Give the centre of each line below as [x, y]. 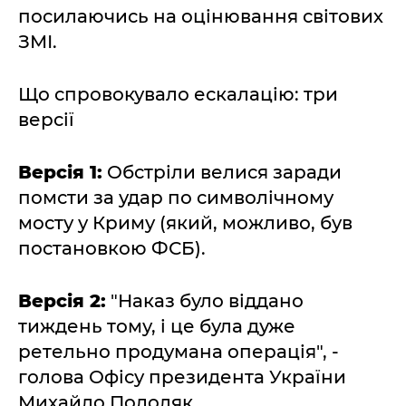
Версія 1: [60, 172]
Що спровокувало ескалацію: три [178, 94]
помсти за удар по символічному [176, 198]
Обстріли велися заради [222, 172]
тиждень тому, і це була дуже [157, 326]
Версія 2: [62, 301]
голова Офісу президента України [182, 377]
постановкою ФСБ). [112, 248]
